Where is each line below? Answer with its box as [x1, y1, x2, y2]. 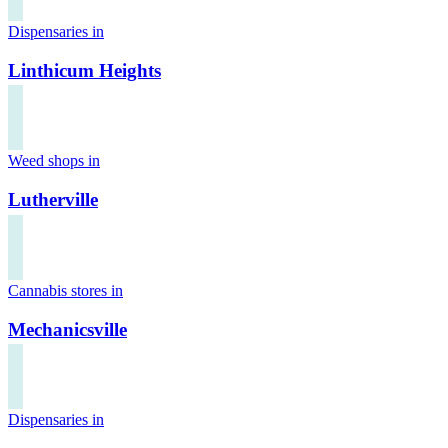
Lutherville [8, 189, 98, 211]
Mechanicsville [8, 318, 127, 340]
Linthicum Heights [8, 59, 161, 81]
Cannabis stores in [8, 281, 123, 299]
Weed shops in [8, 152, 100, 170]
